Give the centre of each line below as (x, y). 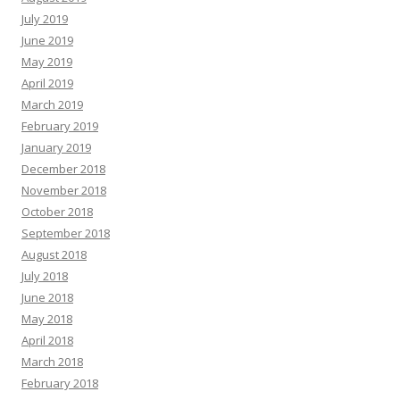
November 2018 (64, 190)
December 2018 (63, 169)
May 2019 (47, 62)
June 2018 (47, 297)
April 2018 (47, 340)
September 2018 (66, 233)
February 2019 (60, 126)
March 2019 (52, 104)
